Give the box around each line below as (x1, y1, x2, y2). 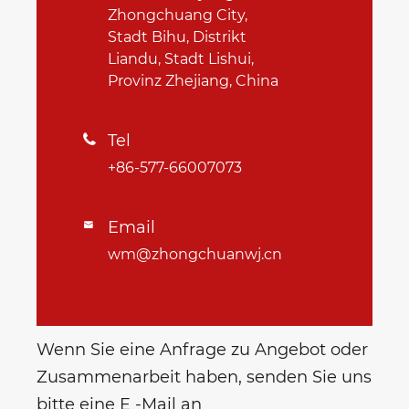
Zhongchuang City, (108, 6, 247, 25)
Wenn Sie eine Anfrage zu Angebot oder (37, 340, 368, 361)
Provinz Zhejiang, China (108, 72, 278, 90)
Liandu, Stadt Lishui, (108, 50, 254, 68)
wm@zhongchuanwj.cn (108, 246, 282, 264)
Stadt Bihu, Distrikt (108, 28, 246, 47)
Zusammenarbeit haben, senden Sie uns (37, 367, 372, 388)
